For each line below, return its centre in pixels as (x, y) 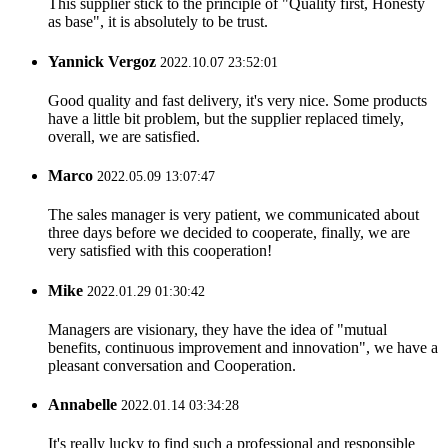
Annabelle (82, 405)
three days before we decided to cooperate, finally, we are (229, 233)
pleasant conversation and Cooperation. (172, 365)
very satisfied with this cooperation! (160, 251)
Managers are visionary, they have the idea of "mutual (217, 329)
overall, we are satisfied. (124, 136)
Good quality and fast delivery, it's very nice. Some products (237, 100)
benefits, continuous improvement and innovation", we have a (243, 347)
